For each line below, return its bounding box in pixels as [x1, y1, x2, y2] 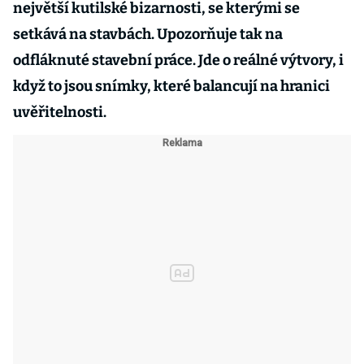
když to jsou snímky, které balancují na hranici [13, 77, 330, 95]
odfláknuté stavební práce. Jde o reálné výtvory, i [13, 51, 344, 69]
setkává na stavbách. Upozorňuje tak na [13, 25, 283, 43]
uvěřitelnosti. [13, 103, 109, 121]
